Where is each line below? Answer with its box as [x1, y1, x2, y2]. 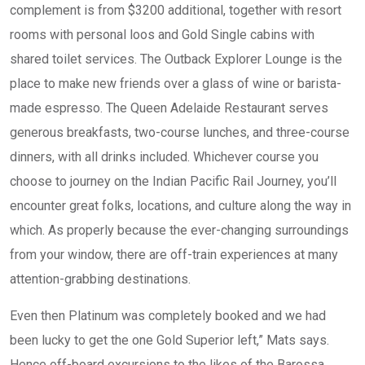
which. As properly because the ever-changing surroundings [10, 222, 349, 238]
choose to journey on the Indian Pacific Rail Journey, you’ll [10, 174, 336, 189]
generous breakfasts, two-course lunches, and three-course [10, 125, 350, 140]
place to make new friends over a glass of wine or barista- [10, 76, 341, 91]
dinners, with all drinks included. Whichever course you [10, 149, 319, 165]
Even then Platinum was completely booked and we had [10, 308, 326, 323]
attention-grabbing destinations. [10, 271, 191, 287]
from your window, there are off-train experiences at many [10, 247, 338, 262]
